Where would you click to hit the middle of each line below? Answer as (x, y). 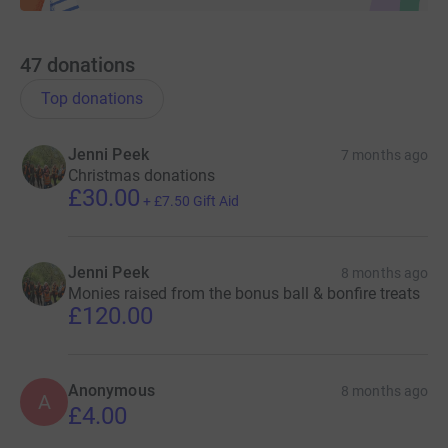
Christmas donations (141, 175)
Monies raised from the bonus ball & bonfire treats (244, 293)
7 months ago (384, 154)
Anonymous (111, 390)
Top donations (92, 98)
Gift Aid (216, 200)
